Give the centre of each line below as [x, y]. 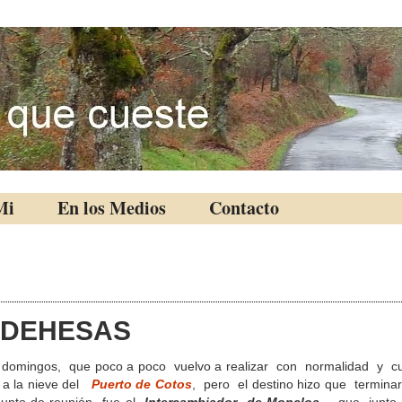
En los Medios [112, 208]
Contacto [244, 208]
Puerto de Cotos [142, 384]
